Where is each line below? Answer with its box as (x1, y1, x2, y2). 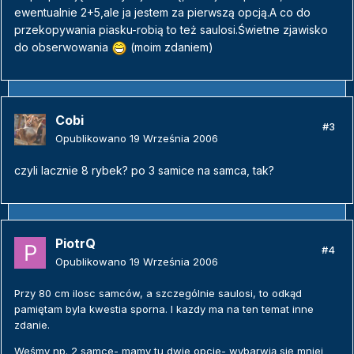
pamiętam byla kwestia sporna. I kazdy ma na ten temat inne (14, 303, 314, 316)
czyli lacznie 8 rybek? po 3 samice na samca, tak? (14, 164, 274, 178)
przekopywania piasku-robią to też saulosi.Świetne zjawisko (14, 23, 328, 37)
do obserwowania (14, 40, 111, 55)
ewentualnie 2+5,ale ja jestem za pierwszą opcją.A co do (14, 6, 311, 20)
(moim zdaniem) (127, 40, 213, 55)
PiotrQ (55, 235, 96, 252)
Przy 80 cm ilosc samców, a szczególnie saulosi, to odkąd (14, 287, 302, 300)
